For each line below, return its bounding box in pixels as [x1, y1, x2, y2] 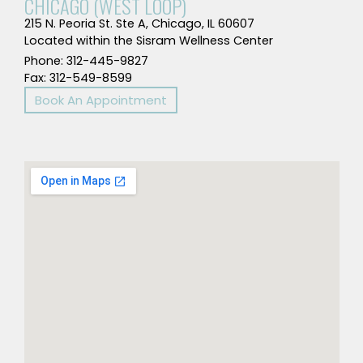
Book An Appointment [34, 91, 167, 109]
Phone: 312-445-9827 [23, 52, 148, 69]
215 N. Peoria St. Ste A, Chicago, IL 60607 [23, 15, 254, 32]
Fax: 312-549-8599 [23, 69, 132, 86]
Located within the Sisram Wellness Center [23, 32, 273, 49]
